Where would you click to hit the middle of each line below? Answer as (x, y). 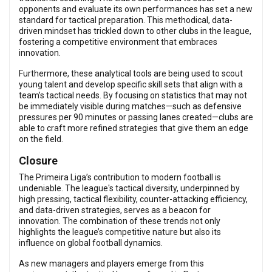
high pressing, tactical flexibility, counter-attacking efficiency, (133, 199)
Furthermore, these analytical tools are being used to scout (131, 73)
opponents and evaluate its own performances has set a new (136, 9)
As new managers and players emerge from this (111, 263)
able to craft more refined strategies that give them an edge (134, 128)
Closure (38, 161)
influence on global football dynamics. (91, 243)
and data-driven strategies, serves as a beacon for (115, 210)
